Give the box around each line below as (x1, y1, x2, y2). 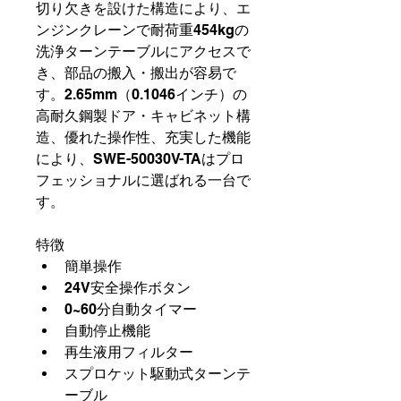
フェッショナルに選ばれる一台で (36, 171, 251, 189)
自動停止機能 (64, 321, 150, 339)
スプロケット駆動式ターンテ (64, 364, 251, 382)
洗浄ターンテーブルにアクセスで (36, 42, 251, 60)
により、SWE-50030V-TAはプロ (36, 149, 244, 167)
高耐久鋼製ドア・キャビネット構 (36, 107, 251, 124)
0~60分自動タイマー (64, 300, 197, 318)
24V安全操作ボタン (64, 278, 191, 296)
